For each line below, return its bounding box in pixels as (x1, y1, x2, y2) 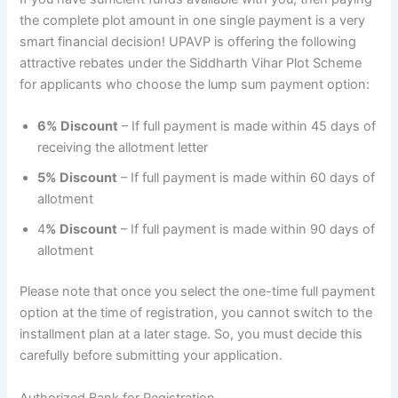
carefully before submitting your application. (20, 347, 283, 364)
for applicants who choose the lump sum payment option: (20, 76, 370, 93)
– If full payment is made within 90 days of (117, 221, 376, 238)
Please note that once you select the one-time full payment (20, 283, 376, 300)
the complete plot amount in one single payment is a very (20, 12, 366, 29)
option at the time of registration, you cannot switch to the (20, 305, 373, 322)
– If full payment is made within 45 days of (118, 118, 377, 135)
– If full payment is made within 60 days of (117, 170, 376, 187)
